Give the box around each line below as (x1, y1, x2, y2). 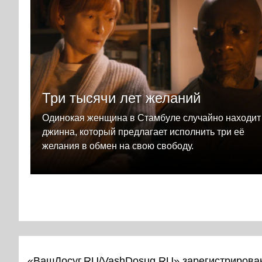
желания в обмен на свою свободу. (42, 140, 194, 151)
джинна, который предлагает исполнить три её (42, 126, 244, 137)
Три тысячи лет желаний (42, 89, 201, 106)
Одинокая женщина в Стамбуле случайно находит (42, 112, 261, 123)
